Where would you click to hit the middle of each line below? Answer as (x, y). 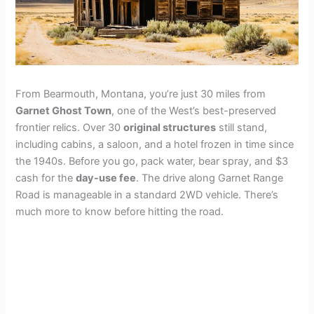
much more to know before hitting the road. (120, 211)
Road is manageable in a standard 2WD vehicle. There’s (147, 194)
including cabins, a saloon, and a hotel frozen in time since (155, 144)
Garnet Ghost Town (64, 110)
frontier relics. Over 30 (70, 127)
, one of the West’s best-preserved (194, 110)
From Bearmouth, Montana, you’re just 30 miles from (141, 94)
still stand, (242, 127)
